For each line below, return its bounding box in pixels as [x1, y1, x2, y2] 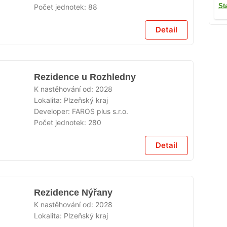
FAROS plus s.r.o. [72, 107, 129, 116]
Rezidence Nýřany [34, 187, 113, 198]
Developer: [34, 107, 72, 116]
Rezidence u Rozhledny [34, 72, 136, 83]
